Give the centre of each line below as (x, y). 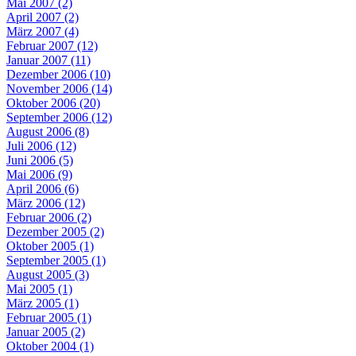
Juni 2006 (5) (40, 160)
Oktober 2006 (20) (53, 103)
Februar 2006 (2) (49, 217)
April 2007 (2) (43, 17)
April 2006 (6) (43, 188)
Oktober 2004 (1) (50, 346)
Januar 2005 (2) (46, 331)
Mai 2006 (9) (39, 174)
